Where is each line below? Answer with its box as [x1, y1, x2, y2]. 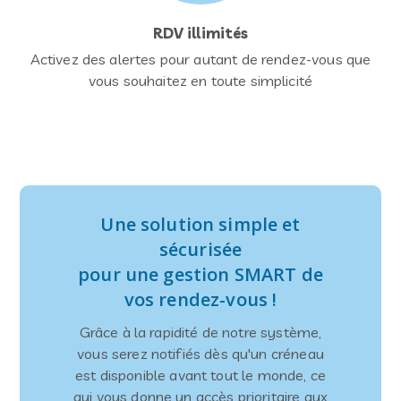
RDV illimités [152, 24, 249, 42]
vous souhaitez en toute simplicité [88, 72, 313, 90]
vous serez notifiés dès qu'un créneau [77, 345, 324, 363]
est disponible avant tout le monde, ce [75, 366, 326, 384]
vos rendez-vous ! [124, 287, 277, 311]
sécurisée [158, 237, 243, 261]
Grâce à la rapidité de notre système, [79, 323, 322, 341]
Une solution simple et [100, 212, 301, 236]
